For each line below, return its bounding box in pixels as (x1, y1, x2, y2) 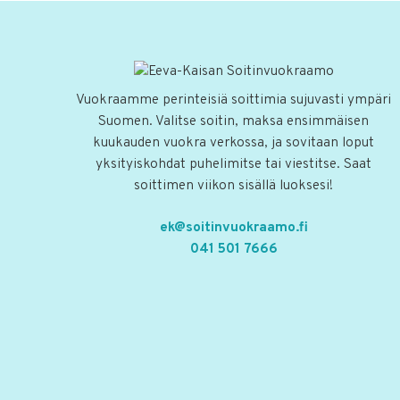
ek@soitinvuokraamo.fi (159, 219, 308, 237)
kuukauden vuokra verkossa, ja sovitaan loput (93, 134, 375, 153)
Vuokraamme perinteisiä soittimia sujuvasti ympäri (76, 91, 392, 110)
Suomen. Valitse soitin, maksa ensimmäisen (98, 112, 370, 131)
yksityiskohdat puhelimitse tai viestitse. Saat (96, 155, 372, 174)
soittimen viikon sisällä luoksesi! (134, 177, 334, 196)
